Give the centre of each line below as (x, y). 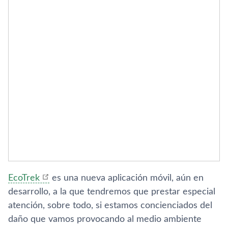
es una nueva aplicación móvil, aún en (126, 178)
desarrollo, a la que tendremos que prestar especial (112, 192)
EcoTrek (24, 178)
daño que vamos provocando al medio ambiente (105, 219)
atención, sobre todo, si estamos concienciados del (110, 206)
